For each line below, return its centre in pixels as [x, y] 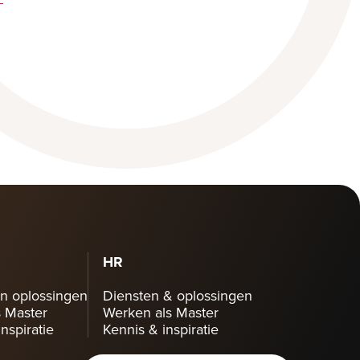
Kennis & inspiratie [161, 329]
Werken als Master [161, 312]
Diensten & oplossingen [178, 295]
